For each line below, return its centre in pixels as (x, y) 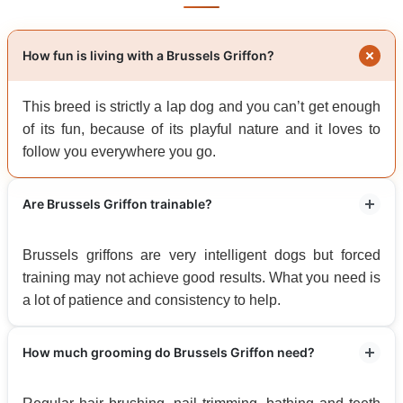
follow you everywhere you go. (119, 151)
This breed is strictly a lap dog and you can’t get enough (201, 106)
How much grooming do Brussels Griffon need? (169, 352)
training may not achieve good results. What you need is (201, 277)
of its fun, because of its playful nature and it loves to (201, 129)
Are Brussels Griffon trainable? (117, 203)
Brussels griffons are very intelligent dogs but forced (201, 255)
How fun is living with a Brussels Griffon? (148, 55)
